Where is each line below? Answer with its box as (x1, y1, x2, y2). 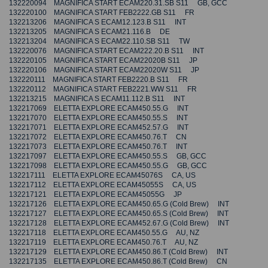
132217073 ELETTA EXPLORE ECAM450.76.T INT (9, 142, 187, 151)
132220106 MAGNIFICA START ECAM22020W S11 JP (9, 66, 199, 75)
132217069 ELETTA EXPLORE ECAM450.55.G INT (9, 104, 188, 113)
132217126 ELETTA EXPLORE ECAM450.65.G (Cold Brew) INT (9, 200, 229, 209)
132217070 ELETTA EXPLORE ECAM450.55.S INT (9, 114, 188, 123)
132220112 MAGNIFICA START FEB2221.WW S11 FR (9, 85, 197, 94)
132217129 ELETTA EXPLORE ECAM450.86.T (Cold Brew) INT (9, 248, 228, 257)
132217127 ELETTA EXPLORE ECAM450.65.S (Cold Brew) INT (9, 209, 229, 218)
